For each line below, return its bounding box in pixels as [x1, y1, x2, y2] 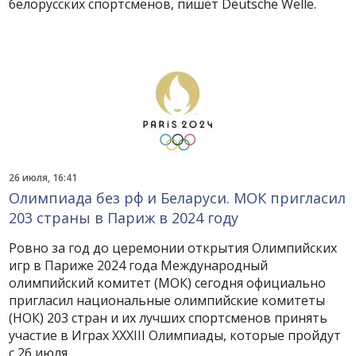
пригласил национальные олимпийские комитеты [9, 292, 326, 309]
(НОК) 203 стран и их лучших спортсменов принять [9, 309, 328, 327]
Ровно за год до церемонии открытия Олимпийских [9, 239, 338, 257]
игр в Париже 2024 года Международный [9, 257, 269, 274]
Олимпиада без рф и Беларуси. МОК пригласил [9, 188, 346, 207]
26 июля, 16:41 [9, 171, 78, 184]
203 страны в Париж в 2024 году [9, 208, 239, 227]
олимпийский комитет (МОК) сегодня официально [9, 274, 327, 292]
